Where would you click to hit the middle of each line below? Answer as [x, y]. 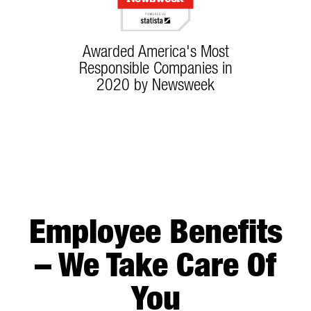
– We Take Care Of [155, 264]
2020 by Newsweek [155, 84]
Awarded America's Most [155, 51]
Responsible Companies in [155, 68]
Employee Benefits [155, 231]
